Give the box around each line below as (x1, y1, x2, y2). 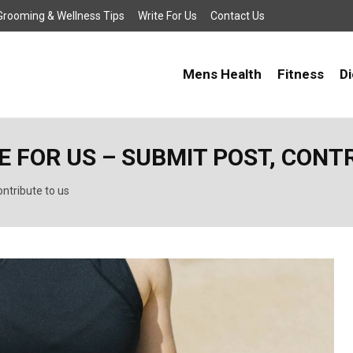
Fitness (277, 66, 324, 82)
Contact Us (210, 9, 265, 22)
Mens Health (183, 66, 262, 82)
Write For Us (138, 9, 197, 22)
